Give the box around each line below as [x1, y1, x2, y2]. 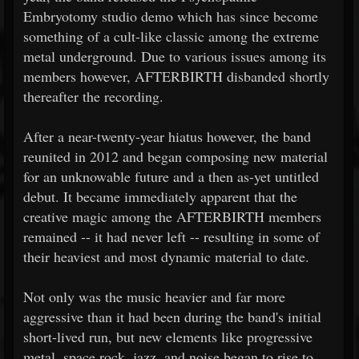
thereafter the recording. [23, 87, 163, 106]
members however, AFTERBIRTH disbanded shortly [23, 67, 329, 86]
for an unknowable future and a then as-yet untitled [23, 167, 319, 186]
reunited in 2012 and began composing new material [23, 147, 328, 166]
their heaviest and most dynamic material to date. [23, 247, 309, 266]
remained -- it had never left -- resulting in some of [23, 227, 320, 246]
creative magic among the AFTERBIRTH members [23, 207, 321, 226]
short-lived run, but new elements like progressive [23, 327, 313, 346]
